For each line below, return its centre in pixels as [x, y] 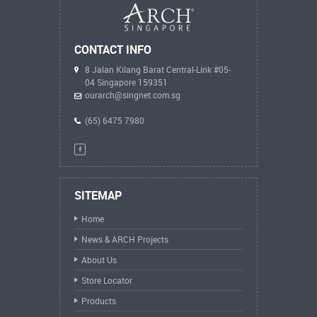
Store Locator [107, 280]
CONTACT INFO [113, 49]
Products [99, 300]
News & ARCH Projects [125, 239]
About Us [99, 259]
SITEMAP [98, 195]
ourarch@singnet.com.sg [133, 94]
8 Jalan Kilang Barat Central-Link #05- [158, 69]
